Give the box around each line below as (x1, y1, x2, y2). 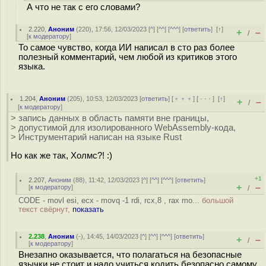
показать (72, 205, 104, 214)
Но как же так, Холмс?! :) (11, 150, 112, 160)
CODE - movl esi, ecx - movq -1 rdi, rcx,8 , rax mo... (18, 196, 202, 205)
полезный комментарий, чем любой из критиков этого (18, 52, 237, 62)
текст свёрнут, (18, 205, 72, 214)
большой (202, 196, 233, 205)
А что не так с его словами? (27, 2, 140, 12)
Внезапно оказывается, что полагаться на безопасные (18, 250, 242, 259)
